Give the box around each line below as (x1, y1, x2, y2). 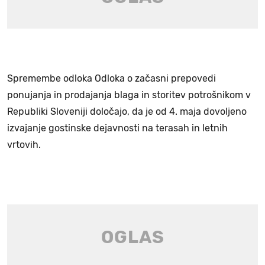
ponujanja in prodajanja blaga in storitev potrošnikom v (7, 89, 251, 101)
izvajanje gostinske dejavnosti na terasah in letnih (7, 122, 228, 134)
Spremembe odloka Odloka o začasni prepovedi (7, 73, 216, 85)
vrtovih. (7, 139, 41, 151)
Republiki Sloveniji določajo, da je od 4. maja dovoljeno (7, 106, 247, 118)
